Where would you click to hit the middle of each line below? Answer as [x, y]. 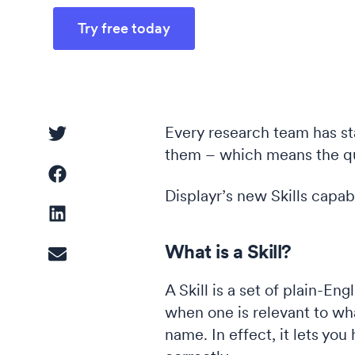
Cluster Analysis [153, 156]
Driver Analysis [150, 56]
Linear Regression [158, 90]
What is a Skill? [228, 252]
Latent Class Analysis [166, 189]
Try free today [124, 28]
